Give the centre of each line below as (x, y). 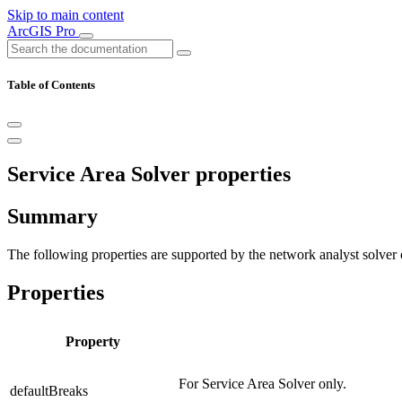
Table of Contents (51, 85)
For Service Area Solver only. (262, 383)
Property (92, 341)
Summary (52, 217)
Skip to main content (66, 15)
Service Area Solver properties (149, 175)
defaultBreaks (49, 390)
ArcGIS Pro (43, 31)
